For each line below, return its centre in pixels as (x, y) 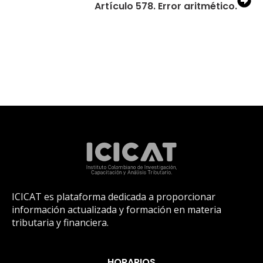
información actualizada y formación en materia (117, 209)
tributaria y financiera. (60, 222)
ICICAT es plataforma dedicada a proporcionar (114, 196)
